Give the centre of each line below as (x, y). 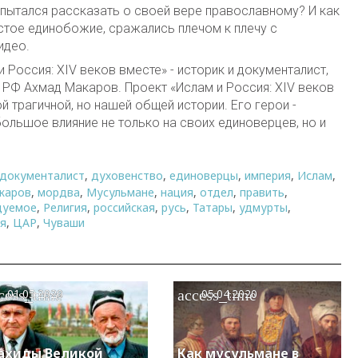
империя (268, 175)
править (262, 193)
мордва (59, 193)
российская (124, 208)
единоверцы (204, 175)
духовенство (127, 175)
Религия (65, 208)
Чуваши (64, 223)
